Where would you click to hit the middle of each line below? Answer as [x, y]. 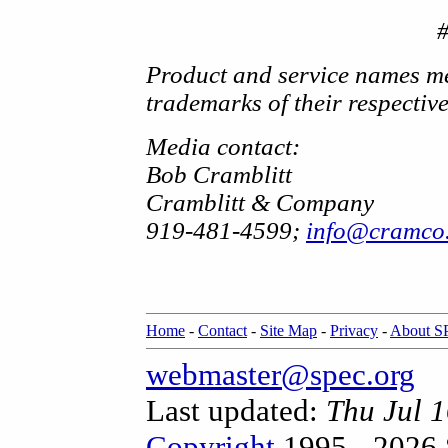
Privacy [354, 330]
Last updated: [236, 410]
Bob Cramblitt [219, 174]
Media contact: [223, 146]
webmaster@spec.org [280, 374]
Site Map [288, 330]
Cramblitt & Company [260, 202]
